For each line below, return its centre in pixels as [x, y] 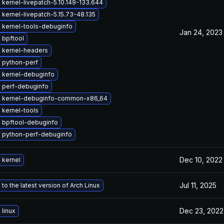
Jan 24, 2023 [201, 32]
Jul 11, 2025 [198, 185]
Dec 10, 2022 [201, 160]
